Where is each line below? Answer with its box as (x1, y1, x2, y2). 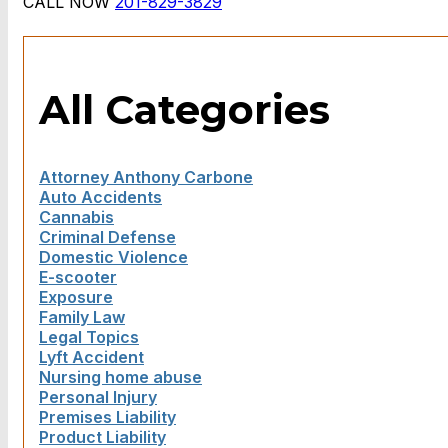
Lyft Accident (39, 347, 144, 368)
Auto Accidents (39, 187, 162, 208)
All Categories (39, 85, 330, 135)
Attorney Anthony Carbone (39, 167, 253, 188)
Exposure (39, 287, 113, 308)
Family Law (39, 307, 125, 328)
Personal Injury (39, 387, 157, 408)
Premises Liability (39, 407, 176, 428)
